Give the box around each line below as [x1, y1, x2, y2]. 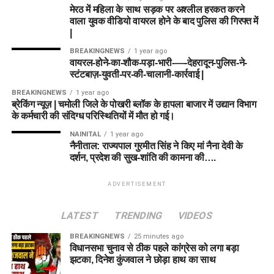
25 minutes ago [133, 232, 183, 240]
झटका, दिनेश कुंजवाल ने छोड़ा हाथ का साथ [69, 254, 216, 265]
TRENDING [113, 210, 164, 221]
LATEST [59, 210, 100, 221]
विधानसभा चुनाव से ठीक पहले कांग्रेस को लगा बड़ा [69, 243, 239, 253]
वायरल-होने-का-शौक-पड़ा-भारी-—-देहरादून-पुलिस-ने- [69, 57, 248, 68]
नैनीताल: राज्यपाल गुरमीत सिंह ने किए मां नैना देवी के [69, 141, 243, 151]
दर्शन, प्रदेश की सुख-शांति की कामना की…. [69, 152, 217, 163]
